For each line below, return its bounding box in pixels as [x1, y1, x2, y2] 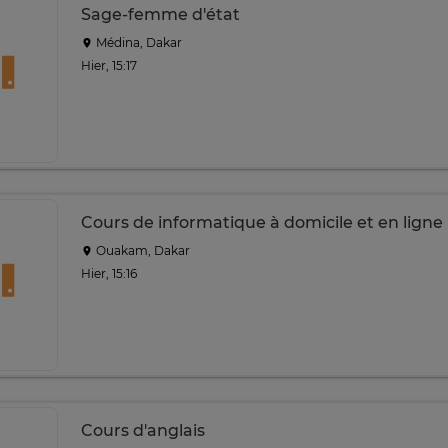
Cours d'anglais [81, 421, 205, 440]
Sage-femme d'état [81, 5, 240, 24]
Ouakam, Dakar [93, 243, 190, 258]
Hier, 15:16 [81, 265, 137, 281]
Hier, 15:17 [81, 57, 137, 73]
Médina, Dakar [93, 35, 182, 50]
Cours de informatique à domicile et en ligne [81, 213, 443, 232]
